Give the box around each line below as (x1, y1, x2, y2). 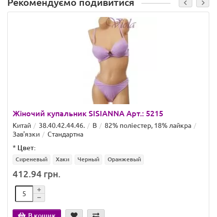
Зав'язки (13, 130, 40, 139)
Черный (77, 156, 99, 163)
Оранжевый (108, 156, 141, 163)
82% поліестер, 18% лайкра (105, 122, 191, 130)
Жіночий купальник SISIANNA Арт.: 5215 (13, 109, 163, 118)
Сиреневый (15, 156, 47, 163)
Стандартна (47, 130, 83, 139)
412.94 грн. (13, 169, 61, 180)
